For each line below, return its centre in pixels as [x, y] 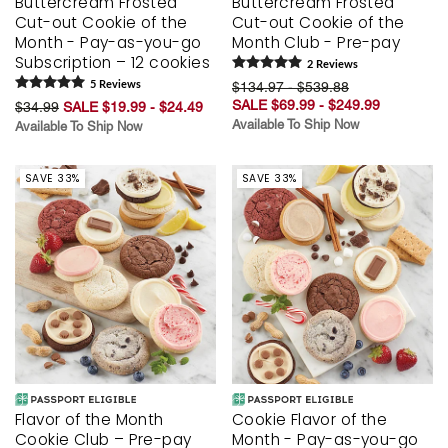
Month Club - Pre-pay [316, 42]
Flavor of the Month [89, 419]
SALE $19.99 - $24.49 [133, 106]
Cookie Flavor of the [309, 419]
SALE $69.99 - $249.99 [306, 104]
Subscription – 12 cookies [112, 62]
